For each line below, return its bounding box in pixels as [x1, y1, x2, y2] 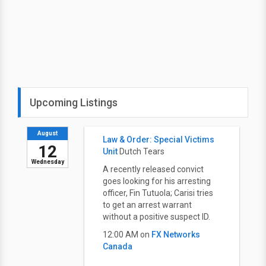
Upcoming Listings [30, 96, 118, 109]
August [37, 130, 58, 137]
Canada [103, 242, 132, 251]
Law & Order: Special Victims [103, 135, 214, 144]
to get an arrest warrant [103, 200, 192, 210]
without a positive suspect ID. [103, 212, 210, 221]
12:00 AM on [103, 230, 151, 239]
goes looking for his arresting [103, 176, 211, 186]
